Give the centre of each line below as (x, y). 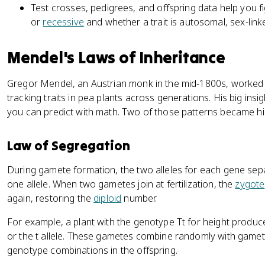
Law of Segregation (69, 146)
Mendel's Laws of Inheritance (116, 57)
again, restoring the (51, 198)
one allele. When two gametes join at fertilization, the (121, 184)
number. (139, 198)
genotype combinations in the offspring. (92, 250)
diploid (108, 198)
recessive (63, 22)
